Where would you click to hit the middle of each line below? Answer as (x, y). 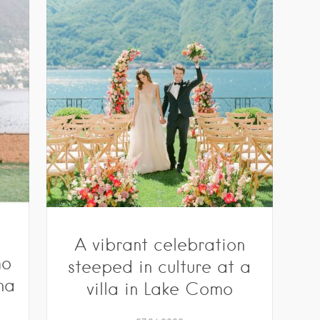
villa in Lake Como (159, 289)
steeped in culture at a (160, 266)
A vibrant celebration (159, 244)
